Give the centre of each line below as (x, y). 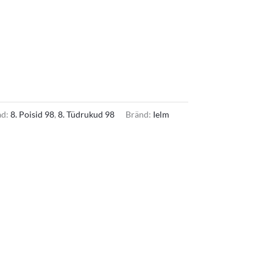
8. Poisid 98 (32, 115)
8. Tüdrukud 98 (86, 115)
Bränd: (139, 115)
